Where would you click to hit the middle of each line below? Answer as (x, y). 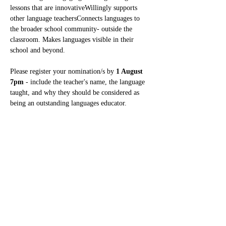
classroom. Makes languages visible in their (73, 40)
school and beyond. (38, 50)
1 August (130, 71)
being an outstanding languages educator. (68, 103)
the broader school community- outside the (72, 29)
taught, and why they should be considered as (76, 93)
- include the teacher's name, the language (86, 82)
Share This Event (49, 159)
